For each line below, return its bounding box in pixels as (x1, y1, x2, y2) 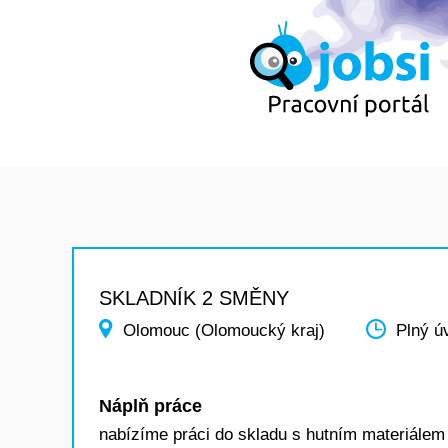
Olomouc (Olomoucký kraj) (123, 321, 325, 340)
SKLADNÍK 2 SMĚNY (99, 287, 289, 309)
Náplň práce (99, 396, 202, 416)
